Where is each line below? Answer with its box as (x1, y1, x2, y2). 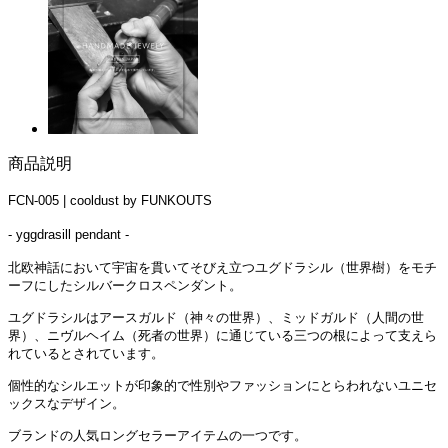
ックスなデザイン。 (8, 395, 125, 411)
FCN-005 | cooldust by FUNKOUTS (8, 192, 212, 208)
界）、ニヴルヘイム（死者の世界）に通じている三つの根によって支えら (8, 327, 437, 343)
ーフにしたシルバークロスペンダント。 (8, 277, 242, 293)
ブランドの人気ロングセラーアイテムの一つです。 (8, 427, 307, 443)
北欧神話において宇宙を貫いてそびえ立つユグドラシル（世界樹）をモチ (8, 259, 437, 275)
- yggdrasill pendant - (8, 226, 129, 242)
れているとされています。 (8, 345, 164, 361)
